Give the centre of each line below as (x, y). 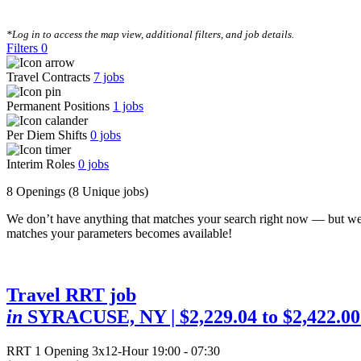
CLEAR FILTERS (274, 18)
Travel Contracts (50, 77)
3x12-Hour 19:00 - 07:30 (156, 351)
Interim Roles (42, 164)
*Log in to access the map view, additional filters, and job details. (150, 35)
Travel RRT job (71, 295)
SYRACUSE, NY (97, 317)
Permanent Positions (60, 106)
